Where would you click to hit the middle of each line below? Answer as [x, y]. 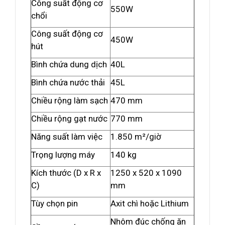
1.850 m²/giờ [136, 137]
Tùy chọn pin [54, 203]
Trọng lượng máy [63, 155]
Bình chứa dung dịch [69, 64]
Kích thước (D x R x [66, 173]
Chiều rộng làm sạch [70, 100]
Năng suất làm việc [67, 137]
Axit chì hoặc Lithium [150, 203]
